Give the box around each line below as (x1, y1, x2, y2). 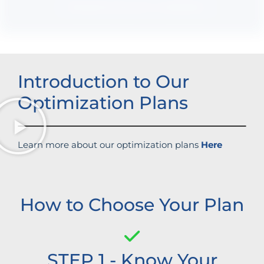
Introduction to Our (18, 71, 189, 93)
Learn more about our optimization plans (18, 139, 201, 151)
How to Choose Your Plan (20, 194, 244, 216)
